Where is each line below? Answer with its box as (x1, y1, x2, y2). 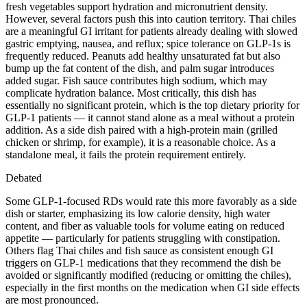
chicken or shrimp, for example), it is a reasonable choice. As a (5, 136, 275, 148)
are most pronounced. (5, 293, 99, 306)
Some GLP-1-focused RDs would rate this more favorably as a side (5, 195, 297, 207)
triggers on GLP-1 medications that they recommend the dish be (5, 256, 281, 269)
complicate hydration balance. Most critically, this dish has (5, 86, 256, 99)
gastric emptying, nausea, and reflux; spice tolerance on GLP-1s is (5, 37, 291, 49)
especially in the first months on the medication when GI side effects (5, 281, 299, 293)
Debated (5, 171, 42, 184)
